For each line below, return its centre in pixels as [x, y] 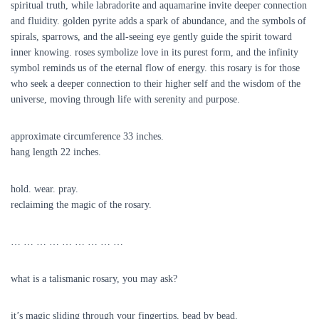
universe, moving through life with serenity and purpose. [125, 100]
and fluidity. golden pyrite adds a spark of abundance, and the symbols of [158, 21]
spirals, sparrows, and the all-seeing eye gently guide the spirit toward [151, 37]
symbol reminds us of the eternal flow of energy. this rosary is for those [155, 68]
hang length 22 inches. [56, 152]
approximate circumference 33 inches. [87, 137]
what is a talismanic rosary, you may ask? [94, 279]
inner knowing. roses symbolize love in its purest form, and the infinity [155, 53]
